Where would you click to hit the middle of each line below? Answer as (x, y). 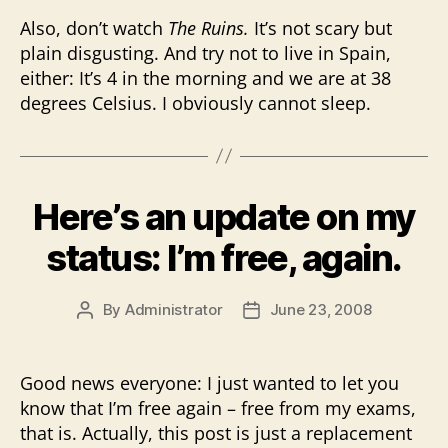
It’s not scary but (323, 27)
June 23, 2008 (320, 309)
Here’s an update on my (224, 216)
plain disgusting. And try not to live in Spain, (205, 52)
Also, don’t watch (94, 27)
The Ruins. (211, 27)
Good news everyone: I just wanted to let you (209, 382)
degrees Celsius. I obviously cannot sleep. (195, 102)
